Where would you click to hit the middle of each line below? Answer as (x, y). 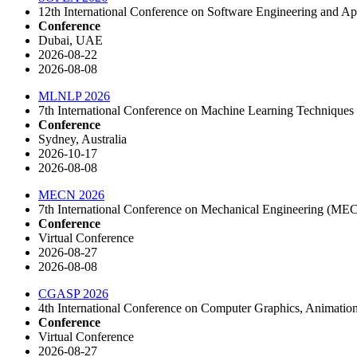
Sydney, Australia (82, 139)
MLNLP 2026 (74, 96)
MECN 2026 (71, 194)
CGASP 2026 (73, 293)
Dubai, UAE (71, 40)
